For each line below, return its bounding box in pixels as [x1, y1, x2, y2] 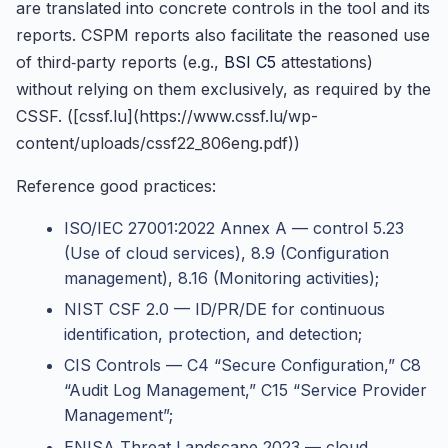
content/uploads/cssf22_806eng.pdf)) [16, 132, 300, 153]
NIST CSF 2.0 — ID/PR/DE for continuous [64, 299, 385, 320]
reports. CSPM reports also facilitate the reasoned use [16, 24, 430, 45]
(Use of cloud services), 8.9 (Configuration [64, 242, 389, 263]
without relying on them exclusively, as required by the [16, 78, 431, 99]
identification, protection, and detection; [64, 324, 362, 345]
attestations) [276, 51, 373, 72]
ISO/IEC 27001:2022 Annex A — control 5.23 [64, 217, 404, 238]
